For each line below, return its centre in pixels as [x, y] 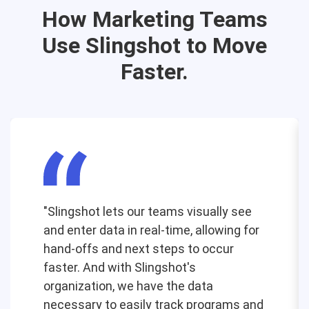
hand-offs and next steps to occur [139, 249]
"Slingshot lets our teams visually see [148, 212]
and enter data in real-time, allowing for [151, 230]
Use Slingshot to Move [154, 46]
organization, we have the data [128, 286]
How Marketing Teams [154, 20]
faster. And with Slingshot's [120, 268]
